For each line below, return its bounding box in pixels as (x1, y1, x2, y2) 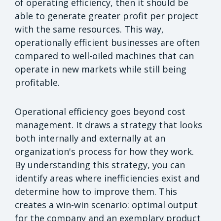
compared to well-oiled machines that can (15, 49, 194, 62)
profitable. (15, 76, 60, 88)
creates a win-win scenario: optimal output (15, 198, 198, 211)
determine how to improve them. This (15, 185, 177, 197)
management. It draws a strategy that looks (15, 118, 202, 131)
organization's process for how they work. (15, 145, 194, 157)
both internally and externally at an (15, 132, 165, 144)
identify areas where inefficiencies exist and (15, 172, 200, 184)
